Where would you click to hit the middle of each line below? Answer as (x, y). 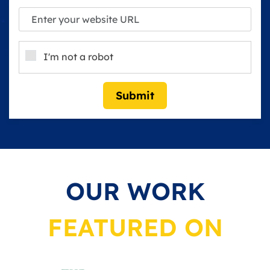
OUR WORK (135, 191)
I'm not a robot (78, 57)
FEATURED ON (135, 228)
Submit (135, 96)
